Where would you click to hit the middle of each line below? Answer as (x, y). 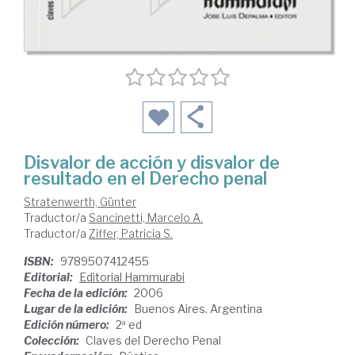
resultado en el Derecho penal (145, 178)
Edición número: (68, 324)
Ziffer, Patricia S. (131, 233)
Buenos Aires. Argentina (198, 308)
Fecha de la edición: (77, 292)
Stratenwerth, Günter (80, 201)
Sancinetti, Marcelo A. (146, 217)
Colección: (53, 340)
